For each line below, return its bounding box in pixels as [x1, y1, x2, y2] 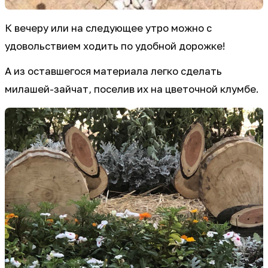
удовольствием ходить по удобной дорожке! [5, 40, 226, 53]
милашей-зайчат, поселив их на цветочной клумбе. [5, 83, 259, 96]
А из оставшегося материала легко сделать [5, 65, 222, 78]
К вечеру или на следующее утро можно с [5, 22, 212, 35]
